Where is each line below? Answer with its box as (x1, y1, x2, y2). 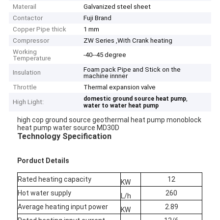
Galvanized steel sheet (83, 3, 151, 11)
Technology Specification (17, 131, 112, 141)
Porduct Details (17, 156, 70, 165)
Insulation (13, 69, 41, 77)
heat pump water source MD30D (17, 123, 120, 132)
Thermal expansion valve (83, 83, 156, 91)
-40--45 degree (83, 51, 127, 59)
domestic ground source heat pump (83, 95, 187, 103)
